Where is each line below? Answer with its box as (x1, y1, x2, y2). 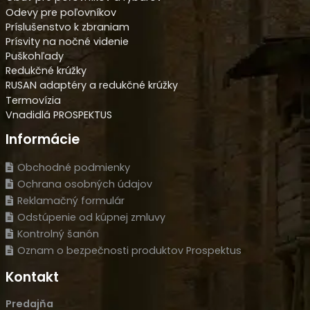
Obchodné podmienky (17, 160, 130, 174)
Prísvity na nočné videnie (6, 34, 129, 48)
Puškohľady (6, 49, 64, 64)
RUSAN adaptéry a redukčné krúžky (6, 78, 178, 93)
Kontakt (6, 267, 59, 286)
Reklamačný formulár (17, 193, 125, 208)
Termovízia (6, 93, 61, 107)
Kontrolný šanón (17, 226, 99, 241)
